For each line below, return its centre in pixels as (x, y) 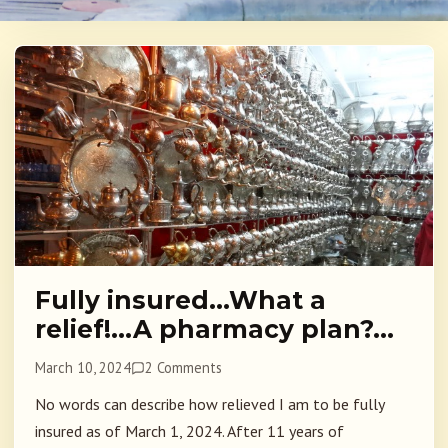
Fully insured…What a (180, 300)
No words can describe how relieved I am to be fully (209, 404)
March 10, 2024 (83, 368)
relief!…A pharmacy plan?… (214, 329)
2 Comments (184, 368)
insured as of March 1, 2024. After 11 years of (189, 431)
